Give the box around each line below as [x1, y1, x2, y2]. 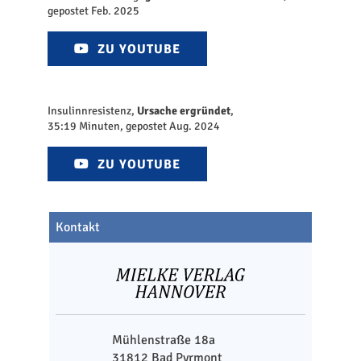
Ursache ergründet [137, 104, 230, 118]
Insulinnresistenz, [48, 104, 137, 118]
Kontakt [56, 219, 100, 236]
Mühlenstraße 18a [112, 331, 215, 348]
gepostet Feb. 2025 [48, 4, 139, 19]
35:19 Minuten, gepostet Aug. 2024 [48, 119, 220, 134]
